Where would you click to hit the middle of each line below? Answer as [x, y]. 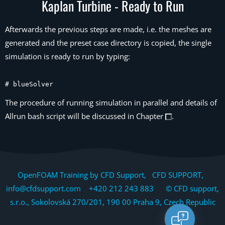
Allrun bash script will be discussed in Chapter [85, 116]
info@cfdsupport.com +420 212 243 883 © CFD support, [113, 188]
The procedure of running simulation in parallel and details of [111, 102]
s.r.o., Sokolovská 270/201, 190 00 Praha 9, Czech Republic [113, 202]
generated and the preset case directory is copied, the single [108, 43]
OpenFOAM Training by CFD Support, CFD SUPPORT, [113, 175]
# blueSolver [29, 84]
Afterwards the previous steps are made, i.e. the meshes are [108, 29]
